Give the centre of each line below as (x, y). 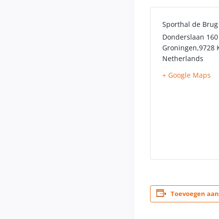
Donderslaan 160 (190, 37)
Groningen (180, 47)
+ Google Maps (186, 75)
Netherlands (183, 58)
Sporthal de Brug (190, 24)
